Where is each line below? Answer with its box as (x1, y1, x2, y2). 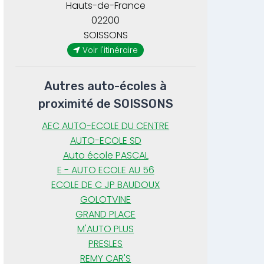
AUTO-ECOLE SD (70, 134, 141, 148)
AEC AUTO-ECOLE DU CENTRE (42, 119, 170, 133)
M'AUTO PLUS (77, 222, 134, 236)
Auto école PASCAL (62, 148, 148, 163)
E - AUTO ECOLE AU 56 (57, 163, 154, 177)
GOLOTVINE (80, 193, 131, 207)
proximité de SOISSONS (38, 97, 173, 111)
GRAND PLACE (75, 207, 136, 222)
